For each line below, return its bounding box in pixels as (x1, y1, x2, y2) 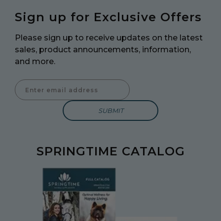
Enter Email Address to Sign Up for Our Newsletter (14, 80, 217, 89)
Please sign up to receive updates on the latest (15, 33, 203, 42)
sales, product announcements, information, (15, 45, 191, 54)
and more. (15, 57, 55, 66)
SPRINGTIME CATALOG (36, 144, 185, 158)
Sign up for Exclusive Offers (15, 10, 202, 24)
